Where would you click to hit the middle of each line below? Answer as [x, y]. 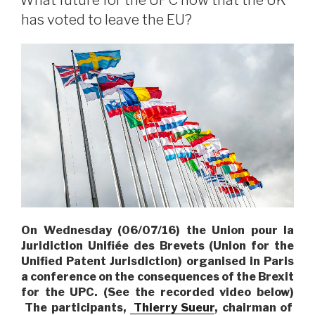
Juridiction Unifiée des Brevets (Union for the [157, 246]
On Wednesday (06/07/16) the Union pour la [157, 231]
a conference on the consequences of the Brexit [157, 277]
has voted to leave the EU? [107, 20]
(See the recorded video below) [199, 292]
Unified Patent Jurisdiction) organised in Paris [157, 262]
